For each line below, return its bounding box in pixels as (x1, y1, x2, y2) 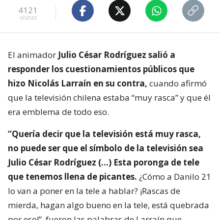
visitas (19, 13, 37, 22)
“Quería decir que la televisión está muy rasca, (8, 128, 201, 140)
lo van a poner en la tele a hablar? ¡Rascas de (8, 185, 180, 197)
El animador (8, 49, 58, 61)
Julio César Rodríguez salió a (58, 49, 175, 61)
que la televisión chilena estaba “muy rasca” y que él (8, 92, 211, 104)
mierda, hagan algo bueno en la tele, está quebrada (8, 199, 209, 211)
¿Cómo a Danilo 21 (137, 171, 211, 183)
